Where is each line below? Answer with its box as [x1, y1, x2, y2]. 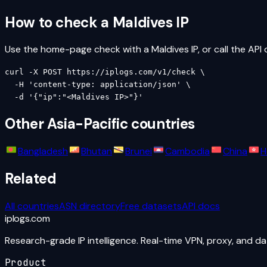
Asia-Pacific [46, 114, 128, 133]
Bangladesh [18, 145, 68, 158]
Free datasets [120, 200, 182, 213]
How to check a [5, 13, 113, 32]
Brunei [125, 145, 152, 158]
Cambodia [165, 145, 210, 158]
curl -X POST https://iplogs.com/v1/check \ [5, 67, 205, 77]
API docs [182, 200, 220, 213]
